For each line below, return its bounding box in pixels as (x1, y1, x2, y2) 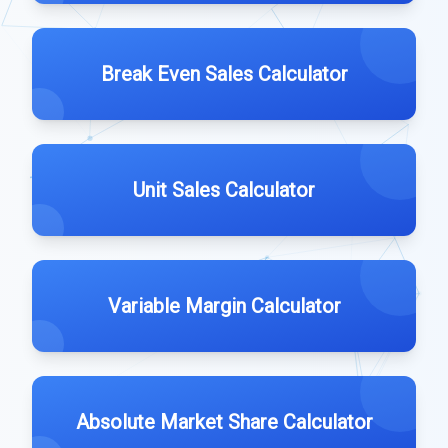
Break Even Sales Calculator (100, 62, 348, 86)
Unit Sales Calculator (133, 178, 315, 202)
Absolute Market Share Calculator (75, 410, 373, 434)
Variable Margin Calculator (107, 294, 341, 318)
